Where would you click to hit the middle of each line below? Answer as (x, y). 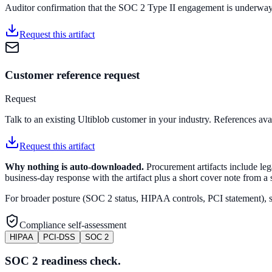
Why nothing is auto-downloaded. (74, 166)
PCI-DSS (59, 237)
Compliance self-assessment (73, 225)
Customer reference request (72, 75)
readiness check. (80, 261)
